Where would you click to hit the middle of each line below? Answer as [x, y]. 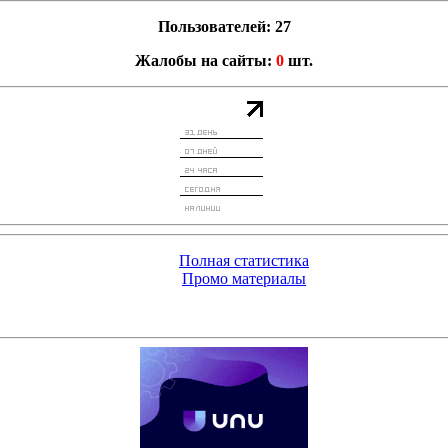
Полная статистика [244, 260]
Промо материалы [244, 278]
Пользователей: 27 [224, 26]
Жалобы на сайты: [205, 60]
